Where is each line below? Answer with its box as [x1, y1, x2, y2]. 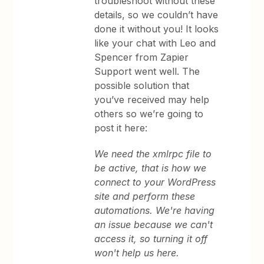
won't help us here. [94, 247, 180, 259]
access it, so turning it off [94, 233, 208, 245]
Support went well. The [94, 65, 200, 77]
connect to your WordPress [94, 176, 216, 188]
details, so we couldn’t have [94, 9, 219, 21]
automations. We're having [94, 204, 215, 216]
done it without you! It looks [94, 23, 219, 35]
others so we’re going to [94, 108, 204, 120]
